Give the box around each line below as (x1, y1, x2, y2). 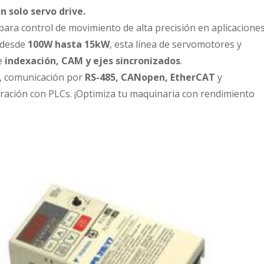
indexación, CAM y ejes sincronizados (5, 54, 180, 67)
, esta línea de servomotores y (110, 37, 242, 51)
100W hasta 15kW (28, 37, 110, 51)
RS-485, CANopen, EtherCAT (85, 70, 215, 84)
